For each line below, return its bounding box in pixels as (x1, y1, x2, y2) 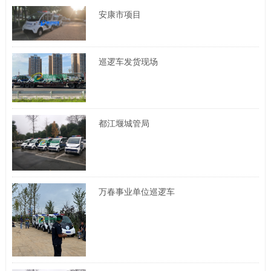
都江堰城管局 (98, 119, 149, 129)
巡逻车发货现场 (98, 56, 158, 67)
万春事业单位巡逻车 (98, 187, 175, 197)
